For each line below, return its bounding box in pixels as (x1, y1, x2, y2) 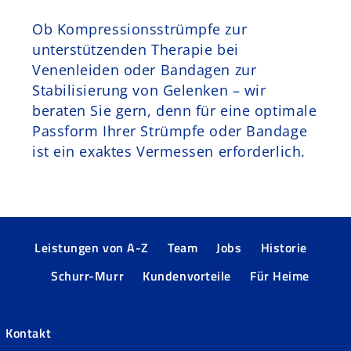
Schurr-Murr (50, 266, 125, 285)
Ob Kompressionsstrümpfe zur (32, 19, 248, 38)
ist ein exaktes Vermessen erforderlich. (32, 141, 306, 161)
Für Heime (249, 266, 310, 285)
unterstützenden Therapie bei (32, 39, 239, 59)
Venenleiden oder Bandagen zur (32, 60, 257, 79)
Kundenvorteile (143, 266, 231, 285)
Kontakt (5, 324, 52, 343)
